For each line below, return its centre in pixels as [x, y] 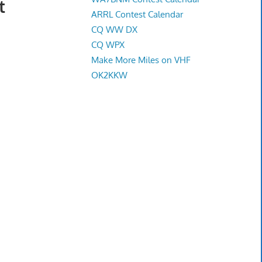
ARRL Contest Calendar [137, 14]
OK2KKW [109, 75]
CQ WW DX [114, 29]
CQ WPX [108, 44]
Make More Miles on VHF [141, 60]
